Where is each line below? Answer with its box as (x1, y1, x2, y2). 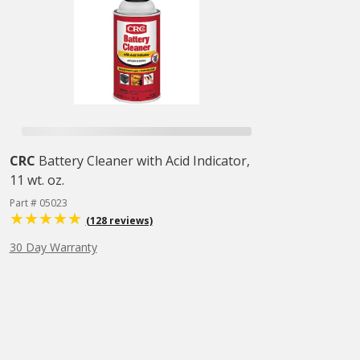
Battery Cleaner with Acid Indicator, (38, 152, 250, 170)
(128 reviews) (85, 214, 153, 227)
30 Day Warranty (9, 239, 97, 255)
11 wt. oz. (9, 171, 64, 189)
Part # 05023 (9, 196, 67, 210)
